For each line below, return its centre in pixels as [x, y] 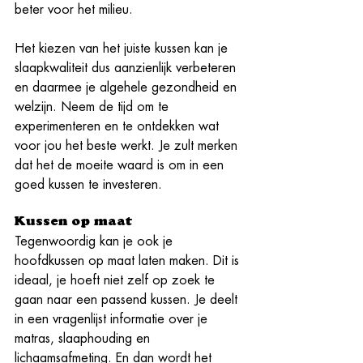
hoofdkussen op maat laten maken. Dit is [129, 261]
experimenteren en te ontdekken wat [119, 126]
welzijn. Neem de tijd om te [94, 107]
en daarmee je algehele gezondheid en [128, 87]
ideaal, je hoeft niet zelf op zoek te [117, 280]
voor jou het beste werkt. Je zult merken [128, 145]
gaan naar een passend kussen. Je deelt [128, 299]
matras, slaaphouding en [84, 338]
